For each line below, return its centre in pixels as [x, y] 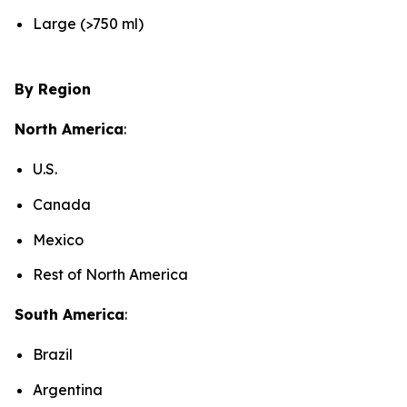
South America [69, 315]
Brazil [55, 355]
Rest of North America [112, 275]
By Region [53, 89]
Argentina [69, 390]
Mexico [60, 239]
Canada [64, 205]
